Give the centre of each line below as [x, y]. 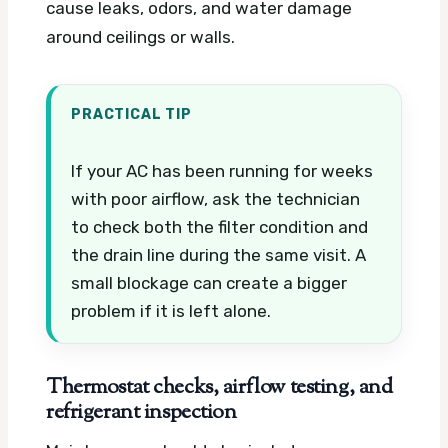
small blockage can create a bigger [209, 283]
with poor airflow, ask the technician [215, 199]
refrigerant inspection [141, 413]
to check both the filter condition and [219, 227]
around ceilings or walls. [140, 37]
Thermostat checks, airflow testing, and [219, 388]
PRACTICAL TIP [131, 114]
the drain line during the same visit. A [218, 255]
